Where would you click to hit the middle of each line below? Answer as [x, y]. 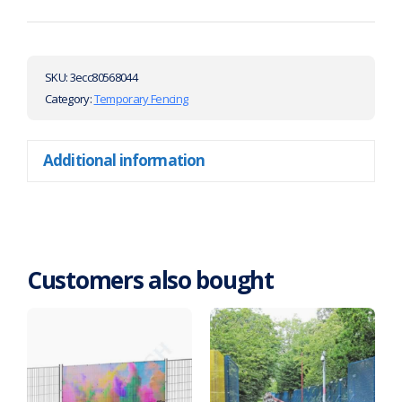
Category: [70, 98]
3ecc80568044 [103, 77]
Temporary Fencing [141, 98]
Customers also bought [150, 280]
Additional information [124, 161]
